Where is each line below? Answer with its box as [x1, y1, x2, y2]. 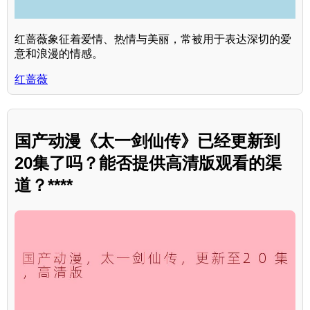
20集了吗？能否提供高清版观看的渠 [15, 154, 282, 173]
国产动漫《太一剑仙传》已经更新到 [15, 131, 280, 151]
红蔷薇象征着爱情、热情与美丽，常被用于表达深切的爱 [15, 33, 291, 46]
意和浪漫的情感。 [15, 48, 103, 60]
